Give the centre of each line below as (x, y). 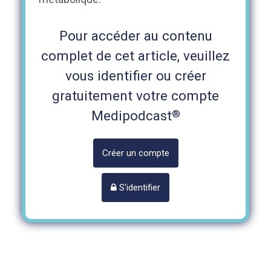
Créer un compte (135, 153)
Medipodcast (131, 116)
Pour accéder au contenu (135, 36)
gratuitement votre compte (135, 96)
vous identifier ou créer (135, 76)
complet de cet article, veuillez (135, 56)
